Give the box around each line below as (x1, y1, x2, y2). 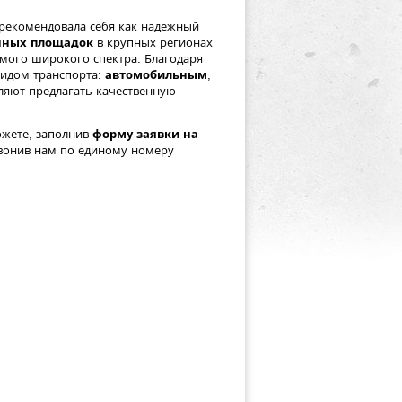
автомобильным (105, 68, 207, 82)
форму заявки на (92, 127, 198, 141)
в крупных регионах (93, 36, 213, 49)
